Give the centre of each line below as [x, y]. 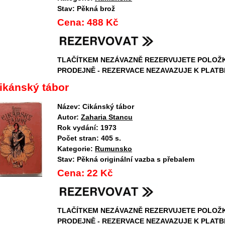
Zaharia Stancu [107, 117]
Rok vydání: [78, 127]
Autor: [68, 117]
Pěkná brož [96, 9]
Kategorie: [75, 148]
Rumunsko [114, 148]
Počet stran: [78, 138]
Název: [69, 106]
